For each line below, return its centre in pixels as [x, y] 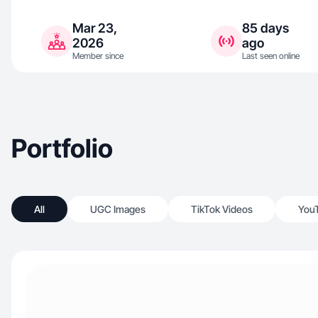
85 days [265, 28]
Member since [98, 56]
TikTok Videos [222, 209]
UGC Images [118, 209]
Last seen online [270, 56]
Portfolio [62, 148]
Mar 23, [95, 28]
